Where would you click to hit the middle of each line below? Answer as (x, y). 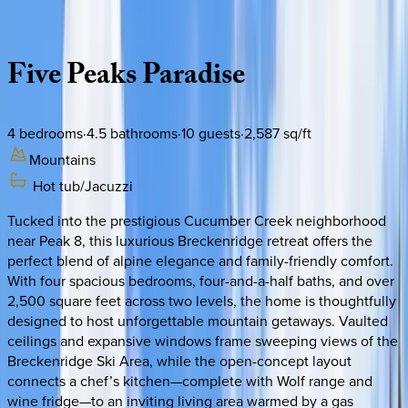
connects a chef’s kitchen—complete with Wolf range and (190, 380)
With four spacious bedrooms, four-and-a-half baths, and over (201, 280)
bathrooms (142, 133)
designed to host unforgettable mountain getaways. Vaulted (198, 320)
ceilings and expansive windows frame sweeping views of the (203, 340)
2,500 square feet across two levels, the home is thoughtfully (202, 300)
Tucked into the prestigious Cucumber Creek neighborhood (197, 220)
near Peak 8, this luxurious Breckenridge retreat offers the (190, 240)
